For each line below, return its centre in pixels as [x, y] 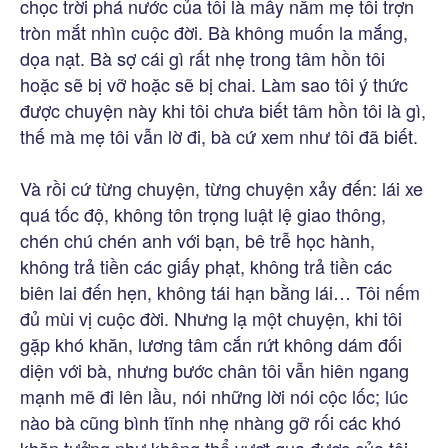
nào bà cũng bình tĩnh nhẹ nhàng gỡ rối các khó [210, 421]
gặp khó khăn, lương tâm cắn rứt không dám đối [211, 343]
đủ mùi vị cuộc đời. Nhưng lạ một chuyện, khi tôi [211, 317]
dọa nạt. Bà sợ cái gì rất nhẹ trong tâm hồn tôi [202, 57]
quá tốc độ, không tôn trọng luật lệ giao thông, [203, 213]
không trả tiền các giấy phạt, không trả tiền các [206, 265]
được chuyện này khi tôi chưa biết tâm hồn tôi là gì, [223, 109]
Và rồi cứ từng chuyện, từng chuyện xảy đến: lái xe [221, 187]
